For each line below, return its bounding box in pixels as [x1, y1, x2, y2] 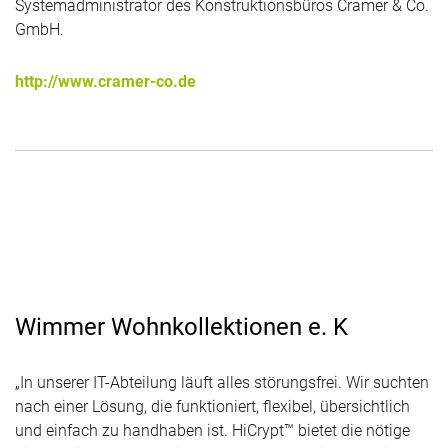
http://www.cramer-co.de [15, 72, 196, 92]
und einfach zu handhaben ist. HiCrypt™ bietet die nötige [15, 421, 410, 441]
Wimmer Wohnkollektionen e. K [15, 313, 348, 342]
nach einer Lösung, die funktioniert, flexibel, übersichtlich [15, 397, 410, 417]
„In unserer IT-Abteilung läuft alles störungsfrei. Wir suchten [15, 373, 429, 393]
